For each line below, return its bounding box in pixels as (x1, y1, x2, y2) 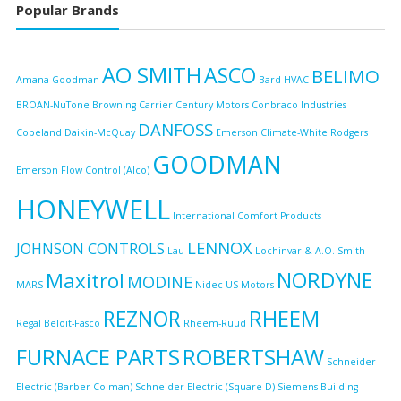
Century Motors (175, 98, 249, 112)
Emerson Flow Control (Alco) (15, 164, 149, 177)
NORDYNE (276, 266, 372, 295)
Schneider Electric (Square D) (134, 380, 275, 394)
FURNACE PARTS (15, 342, 180, 372)
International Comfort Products (172, 209, 321, 223)
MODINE (126, 271, 192, 294)
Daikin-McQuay (64, 126, 135, 140)
